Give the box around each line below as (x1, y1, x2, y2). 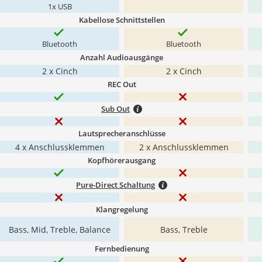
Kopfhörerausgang (88, 155, 156, 166)
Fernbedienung (94, 243, 149, 254)
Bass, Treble (160, 223, 208, 235)
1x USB (47, 2, 72, 12)
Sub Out (101, 104, 130, 114)
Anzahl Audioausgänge (80, 52, 163, 63)
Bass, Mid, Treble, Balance (9, 223, 111, 235)
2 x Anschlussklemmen (139, 142, 229, 153)
